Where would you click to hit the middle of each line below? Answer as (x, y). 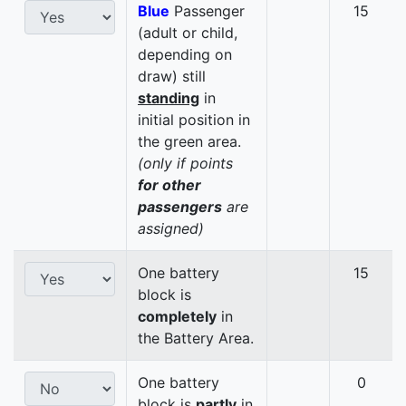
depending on (185, 55)
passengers (180, 207)
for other (169, 185)
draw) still (172, 77)
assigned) (171, 229)
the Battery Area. (196, 338)
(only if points (185, 164)
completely (177, 317)
